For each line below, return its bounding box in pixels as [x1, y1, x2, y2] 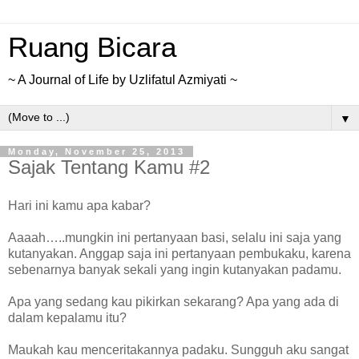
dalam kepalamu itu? [8, 310, 127, 325]
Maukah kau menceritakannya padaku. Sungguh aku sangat [8, 342, 349, 357]
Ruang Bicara [8, 32, 176, 63]
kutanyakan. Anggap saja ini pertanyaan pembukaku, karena [8, 246, 351, 260]
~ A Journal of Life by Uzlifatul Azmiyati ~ [8, 73, 237, 87]
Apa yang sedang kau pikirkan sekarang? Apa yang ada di [8, 294, 339, 309]
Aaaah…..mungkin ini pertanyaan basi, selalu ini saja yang [8, 230, 341, 244]
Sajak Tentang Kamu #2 [8, 156, 210, 178]
